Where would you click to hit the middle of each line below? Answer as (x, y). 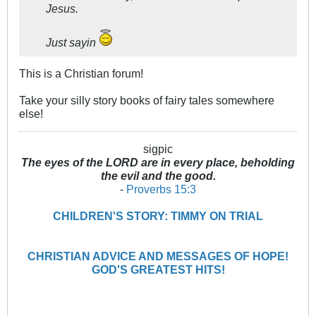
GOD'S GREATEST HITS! (158, 269)
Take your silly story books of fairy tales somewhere (147, 100)
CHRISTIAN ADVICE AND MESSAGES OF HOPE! (158, 256)
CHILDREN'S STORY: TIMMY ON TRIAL (158, 215)
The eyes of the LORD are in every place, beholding (158, 162)
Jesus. (62, 8)
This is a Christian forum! (81, 73)
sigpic (158, 148)
